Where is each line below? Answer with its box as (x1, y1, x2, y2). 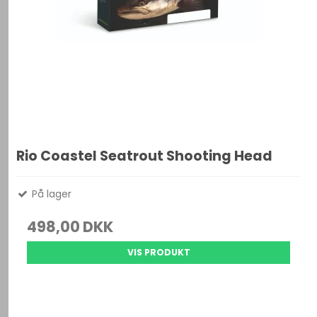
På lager (29, 186, 72, 201)
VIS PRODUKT (127, 246, 190, 258)
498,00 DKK (27, 216, 114, 237)
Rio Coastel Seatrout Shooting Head (16, 146, 273, 166)
